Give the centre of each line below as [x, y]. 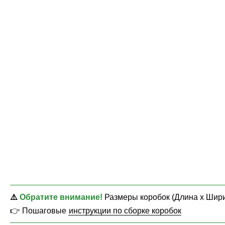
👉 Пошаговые [39, 210]
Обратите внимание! [61, 197]
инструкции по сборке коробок [125, 210]
